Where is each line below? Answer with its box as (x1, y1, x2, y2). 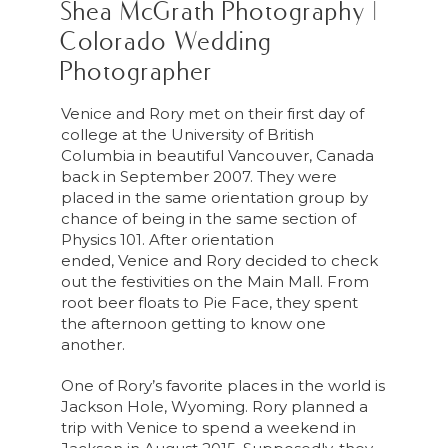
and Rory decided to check (168, 250, 378, 270)
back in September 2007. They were (60, 166, 337, 186)
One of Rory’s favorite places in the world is (60, 375, 385, 395)
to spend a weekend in (177, 417, 356, 437)
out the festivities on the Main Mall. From (60, 271, 369, 291)
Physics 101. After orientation (60, 229, 274, 249)
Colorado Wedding (60, 27, 273, 56)
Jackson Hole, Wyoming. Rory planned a (60, 396, 368, 416)
